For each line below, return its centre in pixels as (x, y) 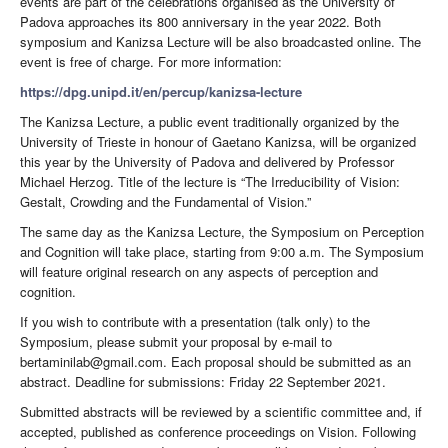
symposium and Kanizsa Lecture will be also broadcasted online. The (220, 42)
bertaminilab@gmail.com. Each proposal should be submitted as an (215, 362)
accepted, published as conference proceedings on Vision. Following (218, 432)
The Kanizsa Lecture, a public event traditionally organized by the (209, 122)
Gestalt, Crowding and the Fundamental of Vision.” (165, 202)
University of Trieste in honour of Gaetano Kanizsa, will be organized (218, 142)
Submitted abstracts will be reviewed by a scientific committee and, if (221, 412)
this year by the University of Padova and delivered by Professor (207, 162)
